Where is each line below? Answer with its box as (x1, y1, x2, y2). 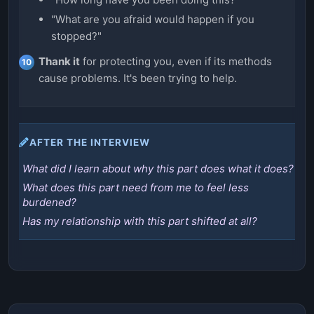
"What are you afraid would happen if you (51, 12, 254, 26)
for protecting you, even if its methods (80, 54, 272, 68)
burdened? (22, 195, 76, 209)
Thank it (39, 54, 80, 68)
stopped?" (51, 29, 102, 43)
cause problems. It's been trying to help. (39, 71, 237, 85)
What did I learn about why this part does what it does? (22, 161, 294, 175)
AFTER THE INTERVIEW (29, 136, 150, 148)
